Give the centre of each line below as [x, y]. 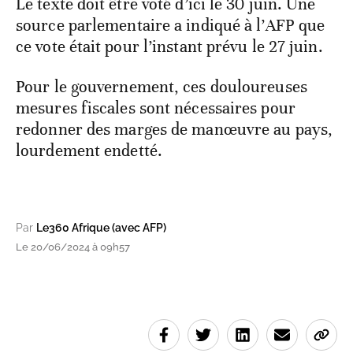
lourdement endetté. [89, 151]
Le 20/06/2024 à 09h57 [73, 247]
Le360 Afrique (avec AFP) [101, 228]
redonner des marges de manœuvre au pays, [175, 130]
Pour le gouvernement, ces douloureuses [162, 87]
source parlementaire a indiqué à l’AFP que [171, 26]
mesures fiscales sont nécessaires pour [156, 108]
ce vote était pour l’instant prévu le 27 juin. [169, 47]
